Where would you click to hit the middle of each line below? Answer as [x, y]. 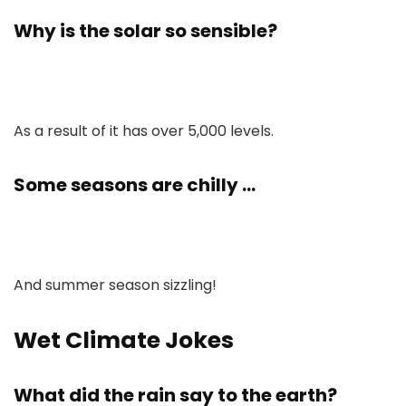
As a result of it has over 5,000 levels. [144, 131]
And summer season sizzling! [115, 285]
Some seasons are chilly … [135, 185]
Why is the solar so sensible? [145, 31]
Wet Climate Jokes [124, 340]
